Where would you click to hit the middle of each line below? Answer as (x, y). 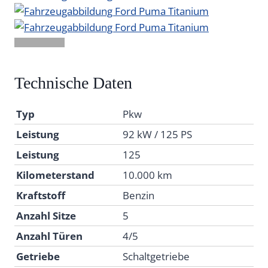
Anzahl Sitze (46, 216)
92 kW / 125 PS (157, 135)
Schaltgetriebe (156, 257)
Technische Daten (73, 83)
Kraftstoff (41, 196)
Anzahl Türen (49, 236)
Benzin (138, 196)
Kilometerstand (55, 175)
